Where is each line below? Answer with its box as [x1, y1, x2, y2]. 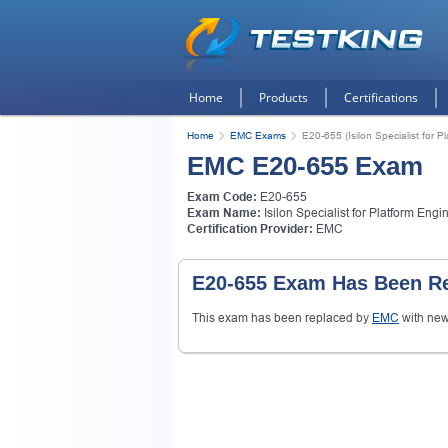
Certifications [344, 89, 418, 106]
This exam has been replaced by [192, 310, 372, 325]
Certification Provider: [187, 222, 313, 236]
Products [259, 89, 308, 106]
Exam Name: [187, 206, 261, 220]
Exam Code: [187, 190, 257, 204]
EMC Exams [230, 130, 286, 141]
